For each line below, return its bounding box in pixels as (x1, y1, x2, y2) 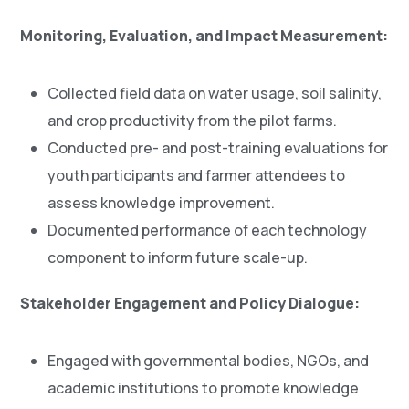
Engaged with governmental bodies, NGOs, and (47, 351, 370, 372)
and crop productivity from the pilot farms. (47, 110, 338, 131)
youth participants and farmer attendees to (47, 165, 346, 186)
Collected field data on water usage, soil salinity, (47, 83, 383, 104)
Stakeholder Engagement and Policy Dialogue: (20, 293, 361, 314)
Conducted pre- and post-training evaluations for (47, 138, 389, 159)
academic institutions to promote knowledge (47, 378, 360, 399)
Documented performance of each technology (47, 220, 368, 241)
